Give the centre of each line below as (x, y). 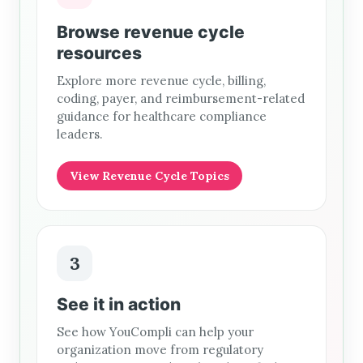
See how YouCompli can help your (155, 332)
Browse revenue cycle (151, 32)
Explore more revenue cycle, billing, (161, 81)
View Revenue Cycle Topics (149, 176)
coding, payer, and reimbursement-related (181, 99)
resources (99, 53)
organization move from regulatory (160, 350)
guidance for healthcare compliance (162, 117)
